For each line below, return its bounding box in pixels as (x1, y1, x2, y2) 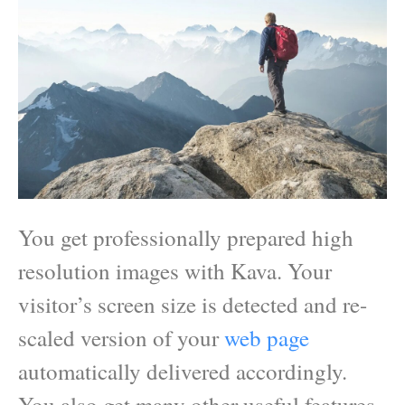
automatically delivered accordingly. (18, 355, 347, 386)
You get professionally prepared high (18, 221, 353, 252)
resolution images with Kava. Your (18, 255, 332, 286)
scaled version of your (18, 322, 224, 353)
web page (224, 322, 309, 353)
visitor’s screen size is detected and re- (18, 288, 367, 319)
